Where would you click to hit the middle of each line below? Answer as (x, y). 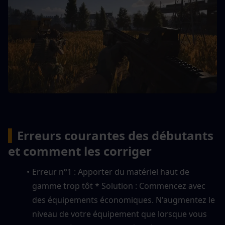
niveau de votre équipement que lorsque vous (120, 214)
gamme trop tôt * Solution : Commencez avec (119, 186)
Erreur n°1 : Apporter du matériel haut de (110, 172)
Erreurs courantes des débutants (115, 136)
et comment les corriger (80, 151)
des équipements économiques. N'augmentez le (124, 200)
